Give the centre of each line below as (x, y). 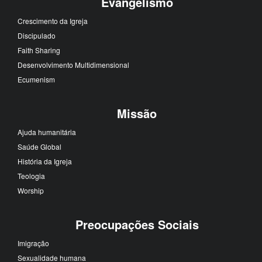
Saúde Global (39, 146)
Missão (137, 113)
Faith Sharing (39, 50)
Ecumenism (36, 79)
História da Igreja (45, 161)
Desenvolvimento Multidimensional (73, 64)
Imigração (33, 243)
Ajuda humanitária (47, 132)
